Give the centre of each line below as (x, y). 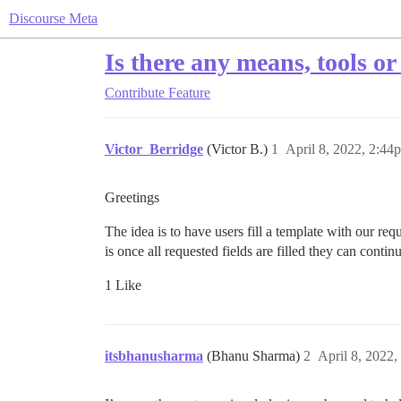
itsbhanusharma (154, 356)
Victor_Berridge (154, 149)
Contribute (135, 93)
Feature (189, 93)
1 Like (123, 285)
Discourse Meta (53, 18)
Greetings (132, 197)
